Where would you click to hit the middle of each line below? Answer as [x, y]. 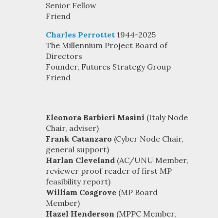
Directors [64, 56]
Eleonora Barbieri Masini [95, 117]
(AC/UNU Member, [152, 160]
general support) [77, 149]
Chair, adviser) [72, 128]
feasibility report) [78, 182]
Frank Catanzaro [79, 139]
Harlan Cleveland [80, 160]
